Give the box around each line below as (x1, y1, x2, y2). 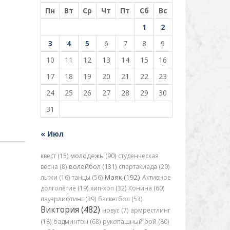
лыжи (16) (40, 173, 70, 182)
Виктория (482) (40, 204, 100, 215)
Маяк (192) (104, 172, 140, 182)
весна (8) (40, 162, 67, 171)
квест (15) (40, 151, 68, 160)
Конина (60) (128, 184, 164, 193)
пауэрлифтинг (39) (40, 195, 96, 203)
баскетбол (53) (98, 195, 142, 203)
